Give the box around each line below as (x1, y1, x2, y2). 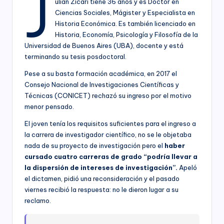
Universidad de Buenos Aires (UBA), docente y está (24, 41, 183, 50)
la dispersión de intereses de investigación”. (24, 163, 177, 172)
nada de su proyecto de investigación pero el (24, 141, 164, 150)
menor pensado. (24, 102, 74, 111)
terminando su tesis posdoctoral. (24, 52, 126, 61)
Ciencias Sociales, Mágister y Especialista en (54, 8, 195, 17)
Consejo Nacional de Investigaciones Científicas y (24, 80, 179, 89)
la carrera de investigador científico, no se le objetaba (24, 130, 191, 139)
